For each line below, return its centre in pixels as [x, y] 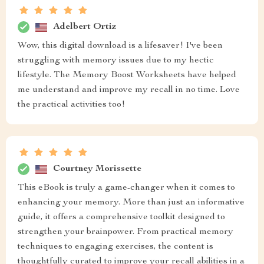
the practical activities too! [71, 105]
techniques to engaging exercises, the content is [115, 247]
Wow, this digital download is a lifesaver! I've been [120, 46]
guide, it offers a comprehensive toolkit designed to [121, 217]
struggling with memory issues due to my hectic [116, 61]
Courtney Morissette [97, 169]
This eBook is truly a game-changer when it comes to [126, 188]
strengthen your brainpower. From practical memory [126, 232]
